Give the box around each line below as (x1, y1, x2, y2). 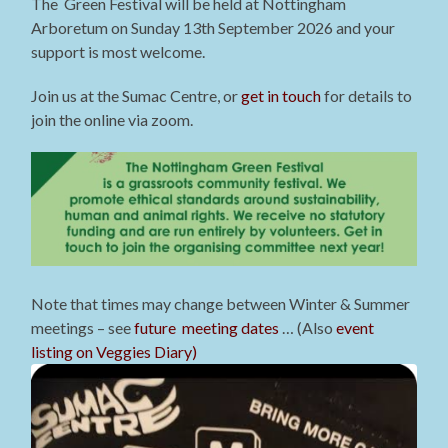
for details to (321, 85, 413, 105)
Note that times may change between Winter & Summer (31, 294, 411, 314)
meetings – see (31, 318, 135, 338)
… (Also (279, 318, 337, 338)
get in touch (241, 85, 322, 105)
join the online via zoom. (31, 109, 194, 129)
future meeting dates (134, 318, 280, 338)
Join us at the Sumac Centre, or (31, 85, 242, 105)
